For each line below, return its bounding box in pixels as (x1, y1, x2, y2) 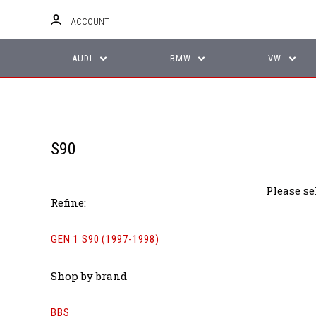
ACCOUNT (71, 16, 109, 27)
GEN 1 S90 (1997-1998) (51, 233, 159, 246)
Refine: (51, 195, 86, 210)
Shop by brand (51, 268, 127, 283)
